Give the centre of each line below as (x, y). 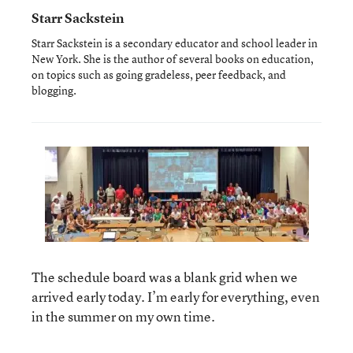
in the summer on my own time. (123, 316)
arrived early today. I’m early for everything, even (176, 297)
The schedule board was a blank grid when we (165, 277)
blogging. (54, 90)
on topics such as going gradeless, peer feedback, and (159, 74)
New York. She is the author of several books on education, (173, 59)
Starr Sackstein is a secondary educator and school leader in (175, 43)
